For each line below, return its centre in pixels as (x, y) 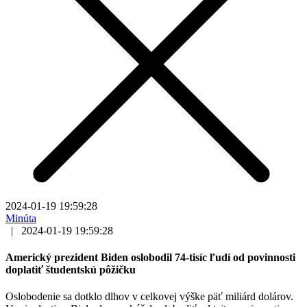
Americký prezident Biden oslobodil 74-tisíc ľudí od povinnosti (150, 258)
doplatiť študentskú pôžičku (71, 270)
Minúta (21, 218)
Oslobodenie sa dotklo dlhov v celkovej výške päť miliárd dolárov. (149, 297)
